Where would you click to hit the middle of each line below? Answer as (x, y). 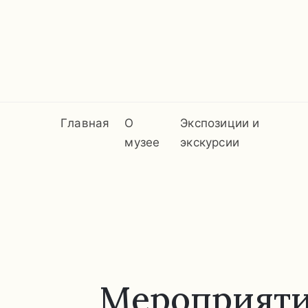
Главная (85, 123)
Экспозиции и (220, 123)
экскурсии (210, 142)
